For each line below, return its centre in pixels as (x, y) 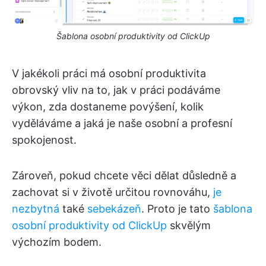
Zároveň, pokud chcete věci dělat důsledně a (124, 176)
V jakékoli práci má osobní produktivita (109, 74)
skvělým (189, 226)
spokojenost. (44, 140)
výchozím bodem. (57, 242)
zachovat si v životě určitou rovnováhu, (113, 192)
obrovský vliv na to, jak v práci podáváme (116, 90)
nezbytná (36, 209)
